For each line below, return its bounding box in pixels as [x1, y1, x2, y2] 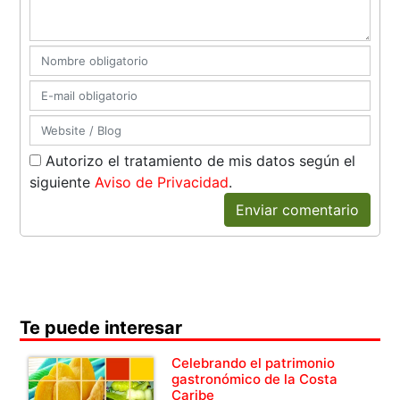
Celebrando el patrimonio [171, 354, 336, 372]
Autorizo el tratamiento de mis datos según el [41, 152, 356, 171]
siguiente [29, 173, 96, 192]
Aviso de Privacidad [95, 173, 229, 192]
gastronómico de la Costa [171, 371, 338, 388]
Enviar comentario [235, 201, 359, 220]
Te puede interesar [20, 317, 183, 339]
